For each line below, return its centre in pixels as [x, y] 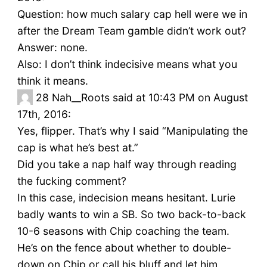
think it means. [52, 81]
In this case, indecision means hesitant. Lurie [126, 198]
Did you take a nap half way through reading [127, 164]
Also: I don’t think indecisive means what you [127, 64]
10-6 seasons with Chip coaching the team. [123, 231]
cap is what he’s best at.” [77, 148]
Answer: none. [52, 48]
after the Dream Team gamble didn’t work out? [131, 31]
